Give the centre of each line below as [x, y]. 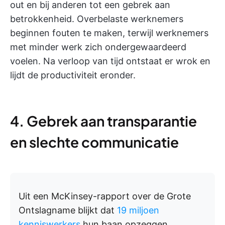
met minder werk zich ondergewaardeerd [98, 47]
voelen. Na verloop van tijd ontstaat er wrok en [110, 61]
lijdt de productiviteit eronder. [73, 75]
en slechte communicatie [94, 142]
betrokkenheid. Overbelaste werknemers [97, 19]
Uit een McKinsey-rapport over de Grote [105, 196]
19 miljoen [138, 210]
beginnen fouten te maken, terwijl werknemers [109, 33]
